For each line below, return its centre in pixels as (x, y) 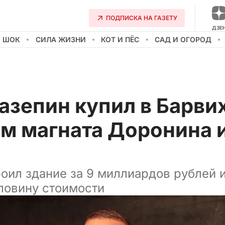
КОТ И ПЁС (120, 39)
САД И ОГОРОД (183, 39)
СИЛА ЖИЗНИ (61, 39)
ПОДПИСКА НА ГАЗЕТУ (142, 18)
